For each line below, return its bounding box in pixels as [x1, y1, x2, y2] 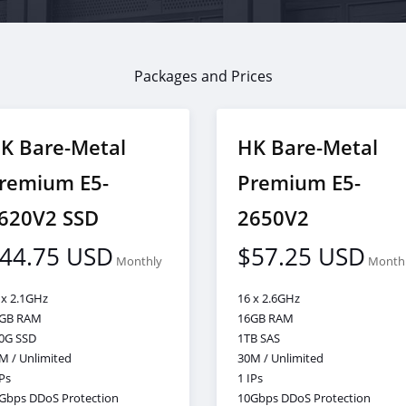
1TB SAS [237, 331, 280, 346]
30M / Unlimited [237, 351, 324, 366]
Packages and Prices [133, 66, 273, 86]
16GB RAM [237, 311, 294, 326]
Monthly [116, 253, 162, 269]
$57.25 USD [237, 239, 365, 273]
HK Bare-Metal [237, 132, 378, 160]
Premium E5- [237, 168, 361, 196]
